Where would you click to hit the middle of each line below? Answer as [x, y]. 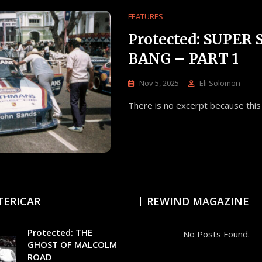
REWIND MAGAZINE [198, 201]
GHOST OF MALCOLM [72, 244]
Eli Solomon [220, 83]
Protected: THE [60, 232]
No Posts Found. [217, 234]
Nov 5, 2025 [159, 83]
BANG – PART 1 [183, 59]
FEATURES [146, 16]
